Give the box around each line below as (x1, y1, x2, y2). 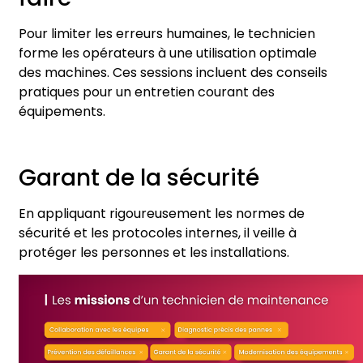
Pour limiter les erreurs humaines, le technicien (19, 24, 315, 44)
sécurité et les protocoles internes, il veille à (19, 224, 297, 243)
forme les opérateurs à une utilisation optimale (19, 44, 317, 63)
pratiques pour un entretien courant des (19, 83, 275, 102)
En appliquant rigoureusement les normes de (19, 204, 305, 224)
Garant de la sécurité (19, 162, 259, 194)
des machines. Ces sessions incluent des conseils (19, 63, 327, 83)
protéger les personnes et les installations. (19, 243, 289, 263)
